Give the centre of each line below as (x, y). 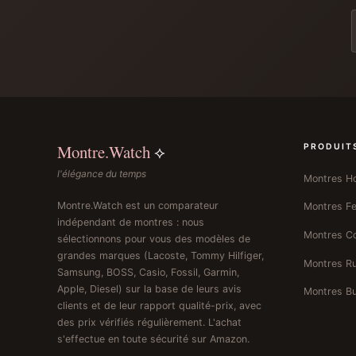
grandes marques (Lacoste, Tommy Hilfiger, (161, 255)
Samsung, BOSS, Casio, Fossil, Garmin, (148, 272)
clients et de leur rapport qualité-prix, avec (159, 305)
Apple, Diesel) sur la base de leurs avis (149, 288)
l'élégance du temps (102, 174)
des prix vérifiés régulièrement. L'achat (149, 322)
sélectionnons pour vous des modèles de (154, 238)
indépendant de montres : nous (131, 222)
